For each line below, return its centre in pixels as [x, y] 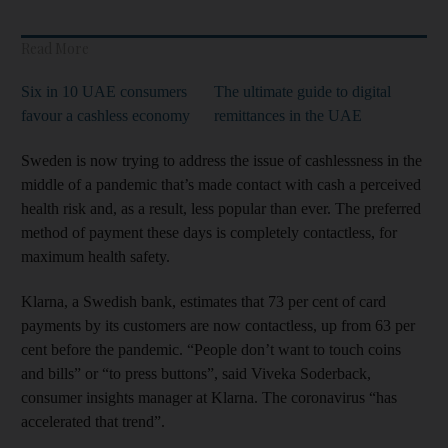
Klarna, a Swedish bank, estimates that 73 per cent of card [203, 301]
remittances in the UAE [288, 115]
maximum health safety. [95, 256]
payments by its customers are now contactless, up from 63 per [218, 325]
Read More [55, 48]
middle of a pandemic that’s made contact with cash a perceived [221, 184]
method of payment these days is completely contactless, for [209, 232]
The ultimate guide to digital [302, 91]
